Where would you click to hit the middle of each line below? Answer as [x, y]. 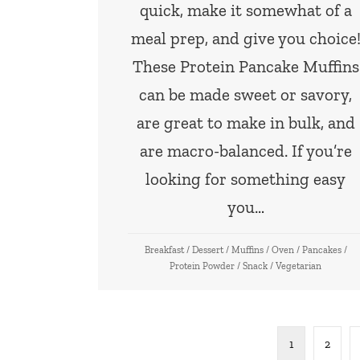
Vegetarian [299, 266]
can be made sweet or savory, [246, 95]
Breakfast [164, 250]
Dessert [207, 250]
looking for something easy [246, 179]
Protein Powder [202, 266]
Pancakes [321, 250]
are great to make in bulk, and [245, 123]
